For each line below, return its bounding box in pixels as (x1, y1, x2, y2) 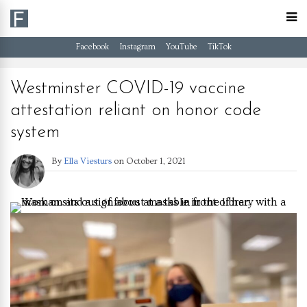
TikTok (207, 42, 232, 51)
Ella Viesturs (64, 156, 112, 166)
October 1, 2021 (126, 156, 186, 166)
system (10, 123, 60, 142)
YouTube (165, 42, 197, 51)
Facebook (75, 42, 109, 51)
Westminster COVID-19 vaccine (10, 79, 245, 98)
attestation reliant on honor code (10, 101, 261, 120)
